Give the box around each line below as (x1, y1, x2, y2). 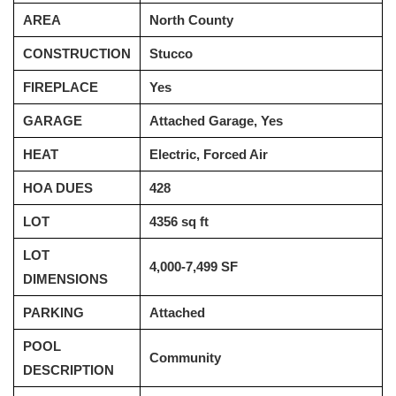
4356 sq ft (149, 214, 209, 229)
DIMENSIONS (23, 271, 108, 286)
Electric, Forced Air (149, 147, 268, 162)
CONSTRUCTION (23, 46, 131, 61)
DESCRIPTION (23, 362, 114, 377)
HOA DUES (23, 180, 93, 195)
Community (149, 350, 221, 365)
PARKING (23, 305, 84, 320)
